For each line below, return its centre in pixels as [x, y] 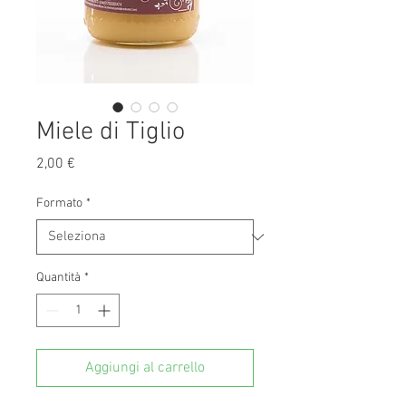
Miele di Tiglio [111, 132]
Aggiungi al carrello [145, 368]
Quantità [58, 278]
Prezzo [95, 163]
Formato [59, 203]
